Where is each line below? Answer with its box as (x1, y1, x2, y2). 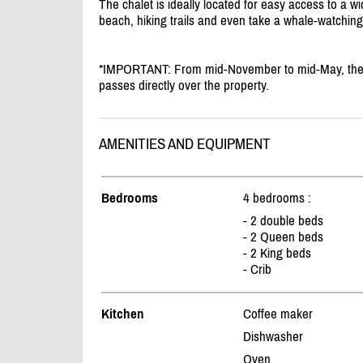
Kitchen (101, 305, 144, 322)
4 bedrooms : (243, 190, 311, 207)
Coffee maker (243, 305, 313, 322)
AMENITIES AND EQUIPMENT (99, 135, 271, 153)
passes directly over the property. (99, 77, 269, 94)
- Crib (243, 261, 271, 278)
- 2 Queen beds (243, 228, 323, 246)
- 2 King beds (243, 245, 311, 262)
